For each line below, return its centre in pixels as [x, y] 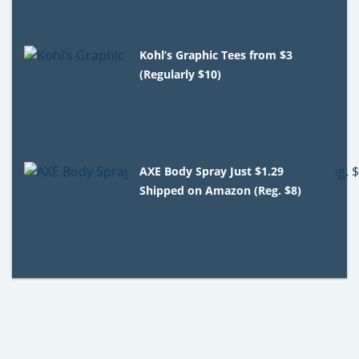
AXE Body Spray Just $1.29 [212, 171]
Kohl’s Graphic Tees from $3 [216, 54]
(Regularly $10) [181, 74]
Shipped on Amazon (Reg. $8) [221, 190]
